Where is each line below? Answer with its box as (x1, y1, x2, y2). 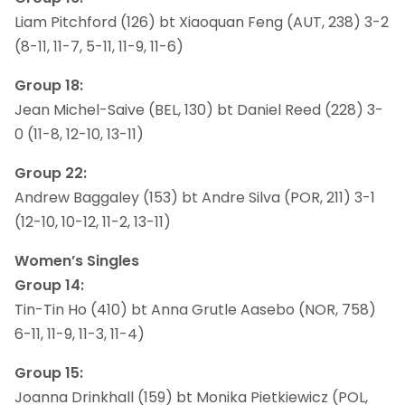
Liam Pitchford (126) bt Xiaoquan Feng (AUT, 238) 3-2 (14, 11, 389, 33)
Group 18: (14, 74, 83, 96)
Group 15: (14, 362, 83, 383)
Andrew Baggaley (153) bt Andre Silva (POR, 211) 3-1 (14, 186, 375, 208)
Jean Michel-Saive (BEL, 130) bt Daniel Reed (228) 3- (14, 99, 383, 120)
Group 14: (14, 274, 84, 296)
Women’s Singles (14, 250, 139, 271)
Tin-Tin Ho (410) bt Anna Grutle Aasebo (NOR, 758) (14, 298, 376, 320)
